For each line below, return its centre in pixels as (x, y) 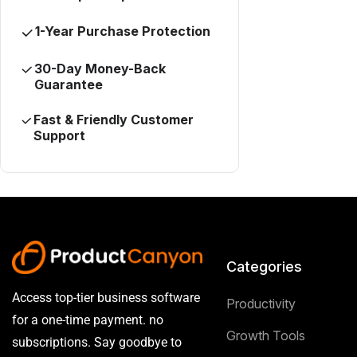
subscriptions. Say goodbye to (97, 343)
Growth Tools (265, 336)
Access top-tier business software (106, 298)
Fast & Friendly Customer (113, 119)
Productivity (261, 304)
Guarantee (68, 84)
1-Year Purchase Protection (123, 31)
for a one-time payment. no (88, 320)
